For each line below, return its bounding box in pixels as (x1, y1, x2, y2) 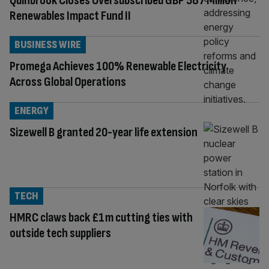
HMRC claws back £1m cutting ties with (10, 209, 193, 226)
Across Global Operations (10, 73, 126, 90)
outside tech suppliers (10, 225, 111, 241)
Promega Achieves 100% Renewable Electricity (10, 58, 226, 74)
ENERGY (14, 104, 49, 117)
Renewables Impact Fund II (10, 7, 131, 24)
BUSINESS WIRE (14, 38, 81, 51)
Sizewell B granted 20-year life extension (10, 124, 198, 141)
